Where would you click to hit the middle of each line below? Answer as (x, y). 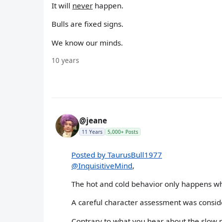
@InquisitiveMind (102, 166)
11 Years (92, 132)
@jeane (93, 120)
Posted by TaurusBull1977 (117, 155)
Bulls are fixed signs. (87, 24)
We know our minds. (87, 42)
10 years (65, 60)
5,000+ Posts (123, 132)
